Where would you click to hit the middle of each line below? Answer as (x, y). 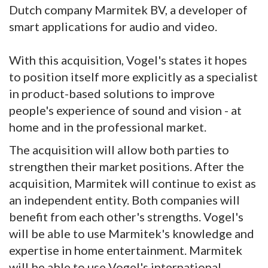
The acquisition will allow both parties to (119, 150)
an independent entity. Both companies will (124, 200)
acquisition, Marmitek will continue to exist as (133, 183)
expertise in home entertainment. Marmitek (126, 250)
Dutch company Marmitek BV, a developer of (128, 10)
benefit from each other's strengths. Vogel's (126, 217)
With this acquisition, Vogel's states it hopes (128, 60)
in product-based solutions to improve (112, 94)
